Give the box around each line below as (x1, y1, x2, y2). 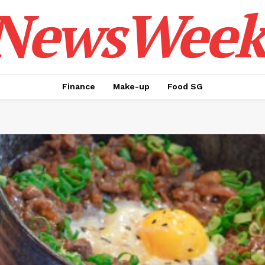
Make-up (113, 82, 150, 91)
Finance (62, 82, 95, 91)
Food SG (167, 82, 203, 91)
